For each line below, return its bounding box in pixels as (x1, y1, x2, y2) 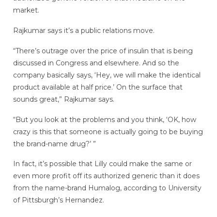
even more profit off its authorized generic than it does (13, 171, 200, 181)
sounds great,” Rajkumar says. (13, 94, 114, 104)
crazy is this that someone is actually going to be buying (13, 127, 203, 136)
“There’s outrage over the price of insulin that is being (13, 46, 193, 55)
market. (13, 6, 39, 15)
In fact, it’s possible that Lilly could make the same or (13, 159, 192, 169)
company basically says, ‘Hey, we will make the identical (13, 70, 201, 79)
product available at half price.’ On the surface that (13, 82, 183, 92)
